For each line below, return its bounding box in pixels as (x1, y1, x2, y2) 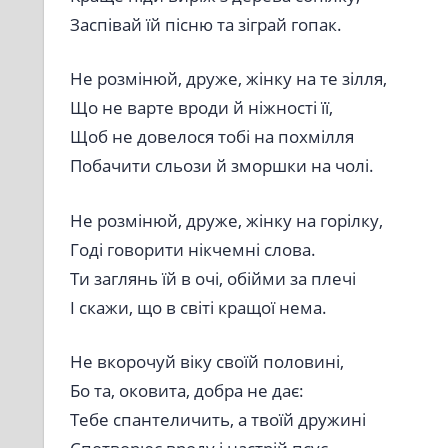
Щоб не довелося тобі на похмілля (69, 125, 354, 149)
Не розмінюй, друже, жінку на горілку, (69, 208, 383, 232)
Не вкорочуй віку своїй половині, (69, 350, 344, 374)
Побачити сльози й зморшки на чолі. (69, 154, 374, 178)
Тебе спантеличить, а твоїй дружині (69, 408, 366, 432)
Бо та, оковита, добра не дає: (69, 379, 304, 403)
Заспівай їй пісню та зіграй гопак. (69, 12, 342, 36)
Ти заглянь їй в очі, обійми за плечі (69, 266, 356, 290)
